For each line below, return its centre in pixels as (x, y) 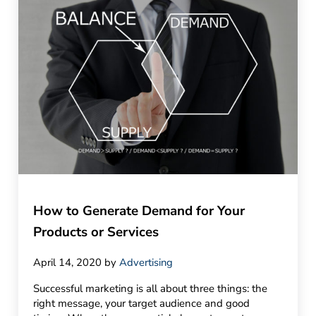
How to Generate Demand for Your (139, 211)
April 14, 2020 (68, 262)
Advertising (146, 262)
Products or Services (98, 232)
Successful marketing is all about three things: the (151, 289)
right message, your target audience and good (142, 304)
